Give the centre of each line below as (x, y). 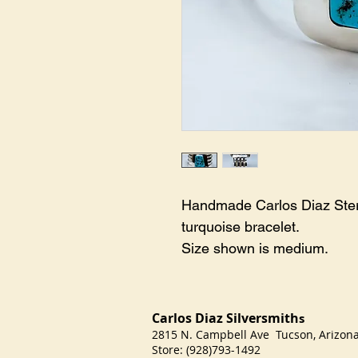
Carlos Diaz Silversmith (225, 318)
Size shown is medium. (255, 248)
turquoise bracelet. (242, 227)
